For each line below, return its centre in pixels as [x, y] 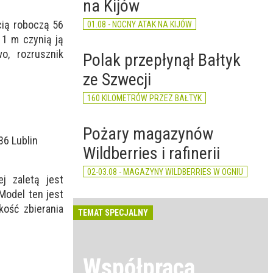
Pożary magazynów [148, 134]
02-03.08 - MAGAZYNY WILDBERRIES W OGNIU [165, 172]
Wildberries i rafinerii [151, 153]
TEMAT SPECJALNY [113, 213]
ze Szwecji [117, 80]
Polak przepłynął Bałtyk [162, 60]
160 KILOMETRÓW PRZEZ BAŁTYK [144, 98]
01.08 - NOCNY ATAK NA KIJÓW [140, 24]
